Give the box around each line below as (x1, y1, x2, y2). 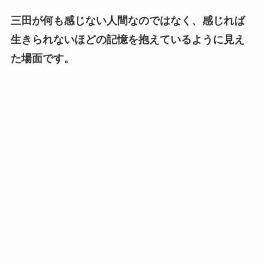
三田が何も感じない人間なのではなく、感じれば (10, 15, 245, 27)
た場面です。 (10, 53, 75, 65)
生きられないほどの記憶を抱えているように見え (10, 34, 245, 46)
